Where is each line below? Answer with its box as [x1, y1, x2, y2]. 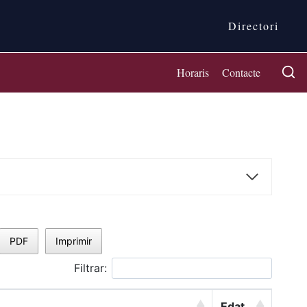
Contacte [222, 65, 261, 80]
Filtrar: [73, 260, 107, 275]
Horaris [177, 65, 210, 80]
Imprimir [56, 235, 93, 247]
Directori [228, 19, 279, 33]
